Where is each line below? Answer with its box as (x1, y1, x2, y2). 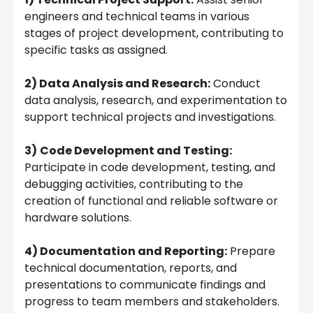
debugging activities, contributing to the (24, 175, 243, 192)
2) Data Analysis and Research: (24, 75, 210, 92)
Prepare (227, 242, 275, 259)
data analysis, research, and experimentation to (24, 92, 287, 108)
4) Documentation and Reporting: (24, 242, 227, 259)
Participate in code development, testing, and (24, 159, 275, 175)
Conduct (210, 75, 261, 92)
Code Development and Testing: (40, 142, 232, 159)
